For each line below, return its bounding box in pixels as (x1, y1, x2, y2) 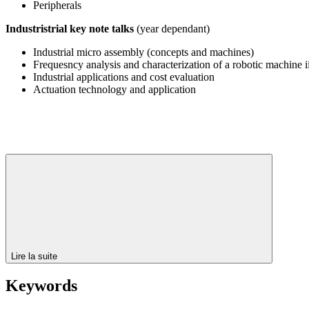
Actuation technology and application (33, 83, 196, 95)
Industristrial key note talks (6, 22, 137, 34)
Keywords (6, 277, 77, 295)
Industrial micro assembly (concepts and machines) (33, 46, 254, 58)
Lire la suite (11, 250, 60, 261)
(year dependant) (137, 22, 210, 34)
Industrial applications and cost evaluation (33, 70, 215, 83)
